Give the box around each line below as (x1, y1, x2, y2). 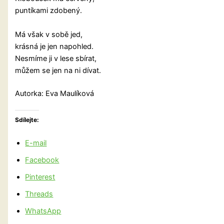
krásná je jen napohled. (15, 41, 94, 51)
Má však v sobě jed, (15, 29, 83, 39)
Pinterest (25, 172, 55, 181)
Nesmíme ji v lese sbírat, (15, 53, 97, 63)
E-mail (25, 138, 47, 147)
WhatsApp (25, 206, 61, 215)
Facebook (25, 155, 59, 164)
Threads (25, 189, 53, 198)
